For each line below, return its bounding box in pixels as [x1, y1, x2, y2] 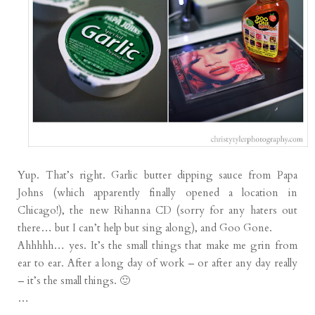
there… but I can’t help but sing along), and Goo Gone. [18, 221, 276, 236]
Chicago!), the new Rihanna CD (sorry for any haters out [18, 203, 297, 218]
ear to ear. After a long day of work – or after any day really [18, 256, 297, 271]
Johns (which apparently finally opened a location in [18, 186, 297, 200]
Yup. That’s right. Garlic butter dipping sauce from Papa [18, 168, 297, 183]
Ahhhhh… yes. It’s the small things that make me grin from [18, 238, 297, 253]
